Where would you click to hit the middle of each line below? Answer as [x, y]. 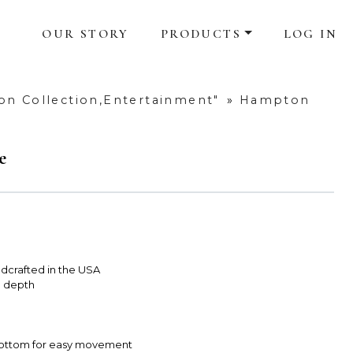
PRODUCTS [201, 34]
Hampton [275, 100]
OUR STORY [85, 34]
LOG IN [310, 34]
